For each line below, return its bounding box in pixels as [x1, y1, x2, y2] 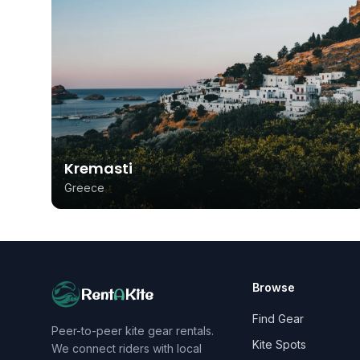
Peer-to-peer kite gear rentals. [51, 323, 214, 337]
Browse [252, 280, 295, 295]
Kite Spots [252, 337, 306, 352]
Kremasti [64, 158, 133, 179]
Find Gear [252, 312, 304, 326]
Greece [64, 181, 104, 195]
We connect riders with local [51, 341, 202, 355]
